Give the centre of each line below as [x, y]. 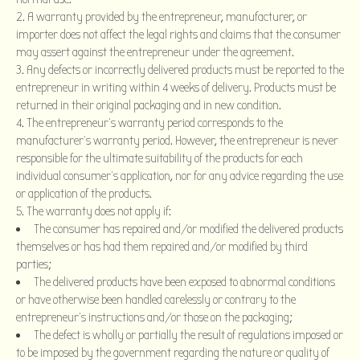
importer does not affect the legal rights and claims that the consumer [178, 34]
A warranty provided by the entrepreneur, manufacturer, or [167, 16]
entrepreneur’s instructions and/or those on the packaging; [154, 317]
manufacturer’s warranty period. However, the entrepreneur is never [177, 140]
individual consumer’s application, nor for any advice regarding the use [180, 176]
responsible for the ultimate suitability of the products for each [160, 158]
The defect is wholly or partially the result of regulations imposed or [188, 335]
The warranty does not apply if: [99, 211]
